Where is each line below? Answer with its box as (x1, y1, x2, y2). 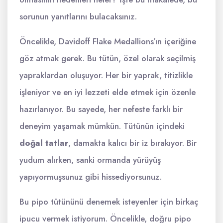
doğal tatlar (19, 137, 68, 149)
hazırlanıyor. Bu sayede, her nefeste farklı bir (19, 103, 183, 115)
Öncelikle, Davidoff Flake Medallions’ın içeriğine (19, 35, 196, 47)
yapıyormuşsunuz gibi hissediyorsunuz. (19, 171, 162, 183)
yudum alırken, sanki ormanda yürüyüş (19, 154, 161, 166)
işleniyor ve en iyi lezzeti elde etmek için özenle (19, 86, 196, 98)
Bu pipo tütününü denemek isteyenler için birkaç (19, 196, 199, 208)
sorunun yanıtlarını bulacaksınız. (19, 10, 137, 22)
